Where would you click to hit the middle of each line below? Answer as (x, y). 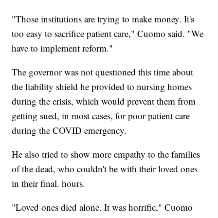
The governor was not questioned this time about (103, 72)
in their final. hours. (49, 183)
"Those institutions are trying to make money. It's (103, 19)
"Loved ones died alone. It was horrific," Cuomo (102, 207)
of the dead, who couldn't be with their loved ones (105, 169)
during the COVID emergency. (69, 130)
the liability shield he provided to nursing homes (102, 87)
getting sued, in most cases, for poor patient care (101, 116)
